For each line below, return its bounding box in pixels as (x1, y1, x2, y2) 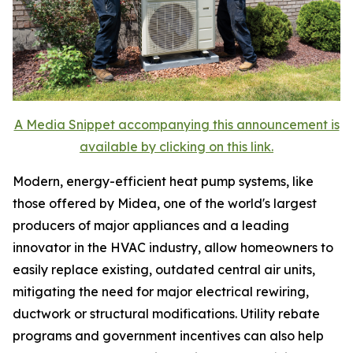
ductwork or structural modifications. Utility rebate (13, 306, 320, 322)
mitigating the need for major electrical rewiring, (13, 284, 309, 300)
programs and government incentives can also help (13, 328, 324, 344)
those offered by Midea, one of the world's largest (13, 195, 317, 212)
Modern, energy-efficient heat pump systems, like (13, 173, 314, 190)
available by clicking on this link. (80, 139, 273, 155)
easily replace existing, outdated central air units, (13, 262, 315, 278)
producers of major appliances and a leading (13, 217, 289, 234)
